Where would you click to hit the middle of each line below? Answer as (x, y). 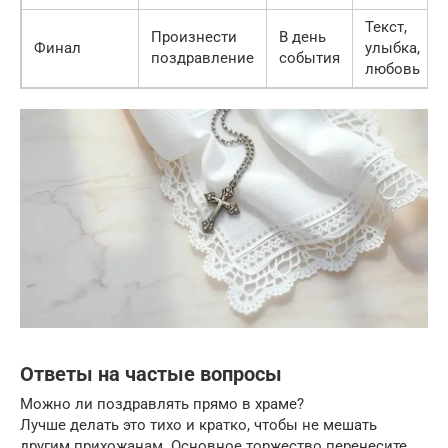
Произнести (194, 36)
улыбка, (392, 47)
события (309, 57)
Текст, (386, 26)
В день (302, 36)
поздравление (202, 57)
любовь (392, 68)
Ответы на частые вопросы (151, 374)
